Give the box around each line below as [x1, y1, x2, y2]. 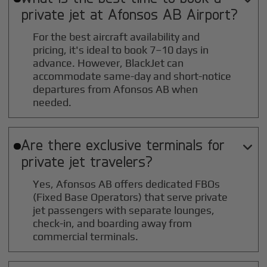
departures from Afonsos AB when [33, 83, 198, 96]
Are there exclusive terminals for [20, 135, 225, 154]
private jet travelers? [20, 152, 153, 170]
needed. [33, 96, 72, 109]
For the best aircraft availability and [33, 30, 200, 44]
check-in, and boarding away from [33, 217, 193, 230]
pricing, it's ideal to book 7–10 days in [33, 44, 209, 57]
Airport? [181, 5, 238, 23]
